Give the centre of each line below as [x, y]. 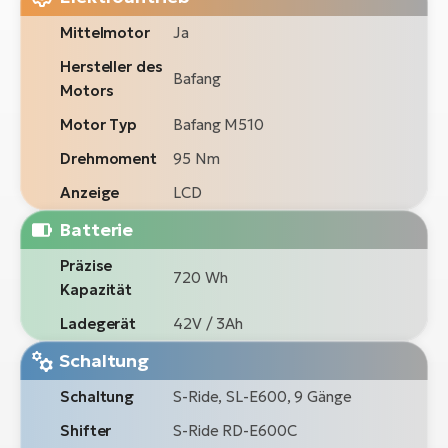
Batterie [96, 230]
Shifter [86, 431]
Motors [87, 91]
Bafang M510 [218, 125]
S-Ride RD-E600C [235, 431]
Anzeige [90, 193]
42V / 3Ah [208, 324]
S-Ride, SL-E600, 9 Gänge [262, 397]
